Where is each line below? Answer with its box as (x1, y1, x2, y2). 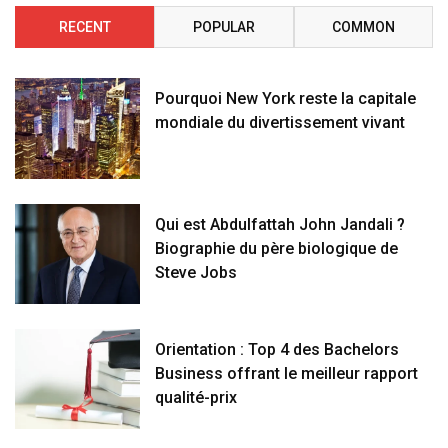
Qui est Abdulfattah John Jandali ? (155, 214, 406, 234)
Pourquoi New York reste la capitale (155, 89, 417, 109)
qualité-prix (155, 387, 238, 407)
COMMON (331, 19, 395, 36)
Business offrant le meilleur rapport (155, 363, 419, 383)
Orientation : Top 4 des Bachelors (155, 339, 400, 359)
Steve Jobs (155, 262, 238, 282)
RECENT (58, 19, 111, 36)
